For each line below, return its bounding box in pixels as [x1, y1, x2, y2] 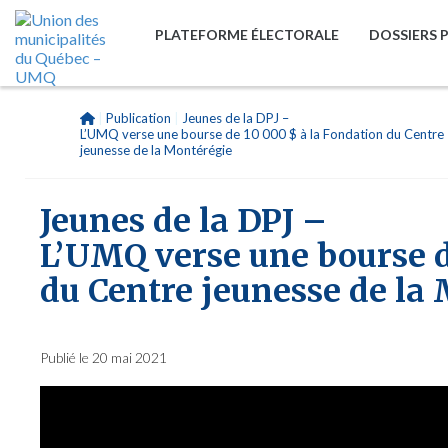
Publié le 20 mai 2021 [40, 349, 167, 366]
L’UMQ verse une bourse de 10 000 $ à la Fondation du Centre [80, 126, 444, 142]
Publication [105, 110, 171, 126]
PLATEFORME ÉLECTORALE [155, 26, 339, 43]
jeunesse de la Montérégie [80, 142, 232, 158]
